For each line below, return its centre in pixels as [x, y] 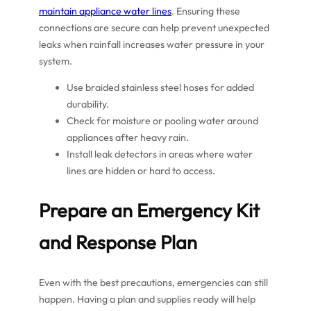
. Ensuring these [206, 11]
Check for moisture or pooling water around [162, 120]
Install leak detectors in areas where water [160, 154]
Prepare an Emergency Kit [149, 211]
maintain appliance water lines [105, 11]
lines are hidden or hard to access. [141, 170]
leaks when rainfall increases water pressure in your [152, 44]
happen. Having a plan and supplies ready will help [147, 299]
